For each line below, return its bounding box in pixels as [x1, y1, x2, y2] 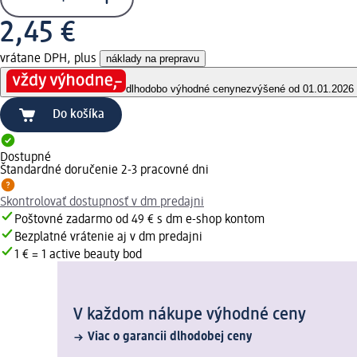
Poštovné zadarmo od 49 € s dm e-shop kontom [14, 214, 265, 227]
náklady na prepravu [106, 52, 199, 65]
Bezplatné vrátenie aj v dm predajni [14, 231, 202, 245]
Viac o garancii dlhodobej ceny [88, 331, 252, 344]
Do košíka [53, 108, 104, 122]
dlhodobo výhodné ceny [126, 83, 235, 96]
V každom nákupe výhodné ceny [73, 306, 306, 324]
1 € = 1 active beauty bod [14, 249, 142, 262]
